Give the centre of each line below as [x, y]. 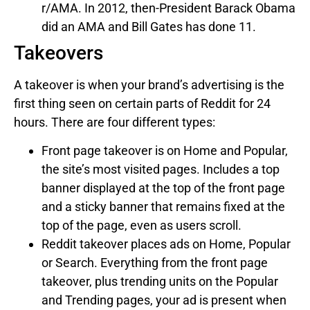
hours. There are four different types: [115, 122]
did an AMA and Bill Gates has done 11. [149, 26]
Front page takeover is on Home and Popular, [165, 151]
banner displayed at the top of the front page [163, 188]
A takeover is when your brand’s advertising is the [149, 84]
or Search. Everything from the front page [155, 263]
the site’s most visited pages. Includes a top [161, 170]
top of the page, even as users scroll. [142, 226]
